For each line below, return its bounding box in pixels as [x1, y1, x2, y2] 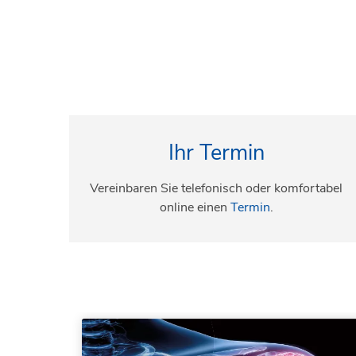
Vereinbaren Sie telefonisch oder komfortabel [90, 179, 342, 197]
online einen [159, 198, 230, 216]
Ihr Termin [168, 137, 265, 168]
